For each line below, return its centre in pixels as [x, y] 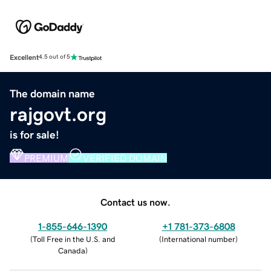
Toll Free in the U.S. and [74, 239]
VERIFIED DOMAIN [125, 158]
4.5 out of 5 [54, 57]
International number [198, 239]
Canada [71, 250]
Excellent [24, 57]
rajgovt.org [58, 114]
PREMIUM [46, 158]
